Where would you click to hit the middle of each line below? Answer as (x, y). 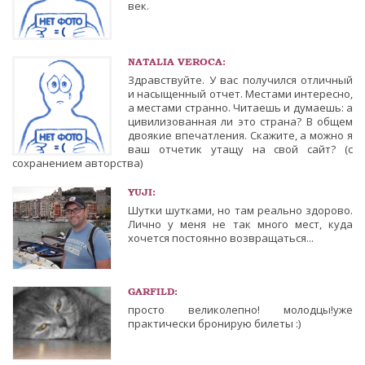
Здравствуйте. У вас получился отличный (240, 80)
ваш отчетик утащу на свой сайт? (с (240, 150)
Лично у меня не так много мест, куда (240, 224)
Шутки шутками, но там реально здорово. (240, 211)
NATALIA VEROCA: (177, 62)
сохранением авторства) (77, 163)
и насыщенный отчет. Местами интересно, (240, 94)
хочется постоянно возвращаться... (221, 238)
